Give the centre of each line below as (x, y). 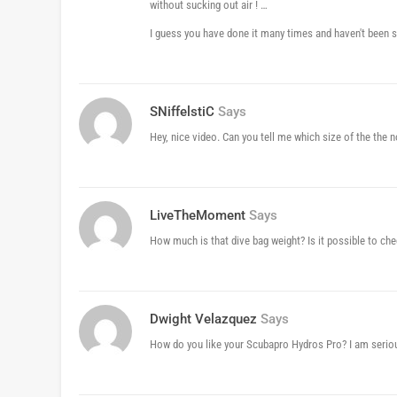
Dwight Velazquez (203, 319)
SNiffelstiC (182, 112)
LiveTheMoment (198, 216)
